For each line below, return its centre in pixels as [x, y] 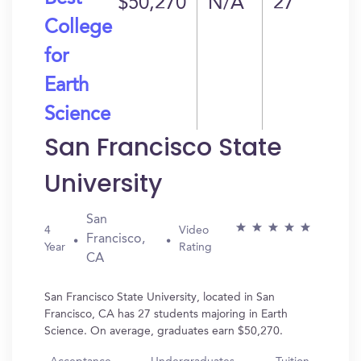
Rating [195, 247]
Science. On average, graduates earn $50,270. [164, 331]
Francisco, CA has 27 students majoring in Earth [166, 314]
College [78, 28]
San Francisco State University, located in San [160, 297]
